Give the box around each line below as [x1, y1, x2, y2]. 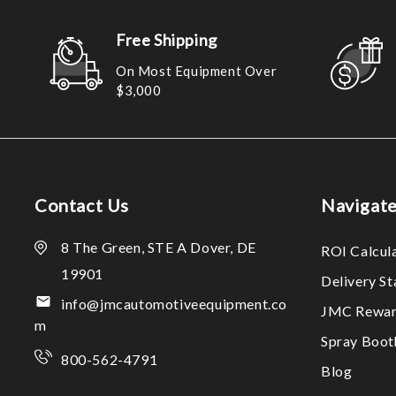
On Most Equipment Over [116, 62, 278, 79]
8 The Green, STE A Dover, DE [61, 239, 256, 255]
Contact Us [34, 194, 129, 216]
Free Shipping [116, 29, 217, 49]
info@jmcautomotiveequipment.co [61, 295, 288, 312]
